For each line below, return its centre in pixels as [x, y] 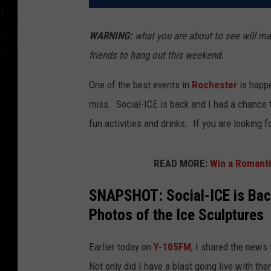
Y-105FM [171, 247]
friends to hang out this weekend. [156, 55]
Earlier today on [120, 247]
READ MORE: [181, 164]
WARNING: [111, 36]
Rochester [214, 85]
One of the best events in [140, 85]
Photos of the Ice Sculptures [176, 215]
